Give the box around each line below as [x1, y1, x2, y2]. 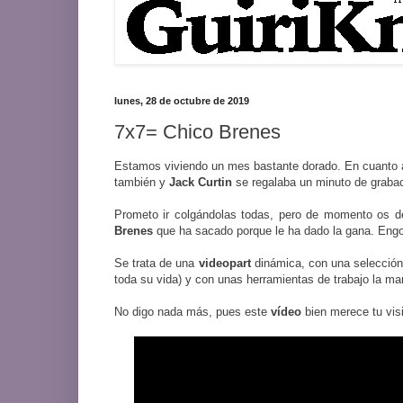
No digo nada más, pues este [114, 305, 271, 319]
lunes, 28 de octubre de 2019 [114, 94, 249, 106]
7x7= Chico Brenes [114, 121, 281, 144]
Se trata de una [114, 256, 199, 271]
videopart [198, 256, 251, 271]
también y [114, 175, 169, 190]
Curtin [198, 175, 232, 190]
